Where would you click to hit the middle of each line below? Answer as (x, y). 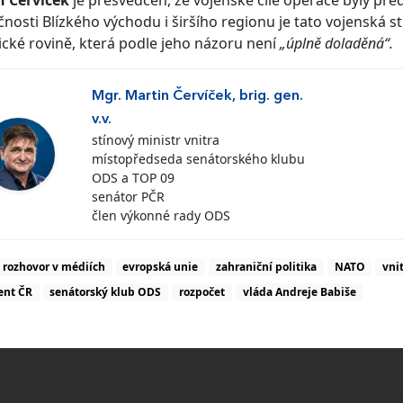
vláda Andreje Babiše (299, 292)
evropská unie (161, 267)
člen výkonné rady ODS (161, 215)
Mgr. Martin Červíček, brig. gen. (197, 96)
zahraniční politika (266, 267)
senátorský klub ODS (106, 292)
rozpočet (201, 292)
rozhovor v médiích (54, 267)
